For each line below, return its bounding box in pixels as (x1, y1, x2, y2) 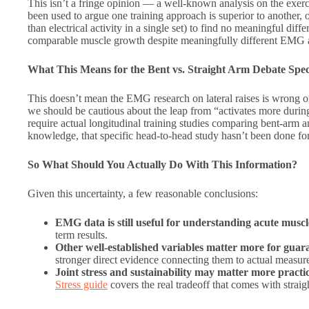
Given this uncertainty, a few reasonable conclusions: (28, 188, 258, 200)
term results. (55, 229, 108, 241)
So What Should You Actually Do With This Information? (28, 159, 297, 171)
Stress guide (55, 279, 108, 291)
